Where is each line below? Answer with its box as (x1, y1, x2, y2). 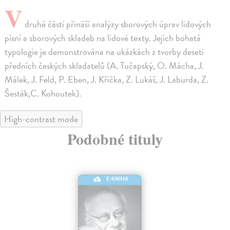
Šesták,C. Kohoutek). (5, 86, 82, 101)
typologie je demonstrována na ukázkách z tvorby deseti (5, 45, 204, 59)
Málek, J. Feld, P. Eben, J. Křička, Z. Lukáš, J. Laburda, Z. (5, 72, 209, 87)
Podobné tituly (67, 127, 163, 150)
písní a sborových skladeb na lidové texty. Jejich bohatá (5, 31, 201, 45)
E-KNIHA (106, 176, 129, 182)
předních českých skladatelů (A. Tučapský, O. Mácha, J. (5, 59, 204, 73)
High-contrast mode (4, 112, 78, 126)
